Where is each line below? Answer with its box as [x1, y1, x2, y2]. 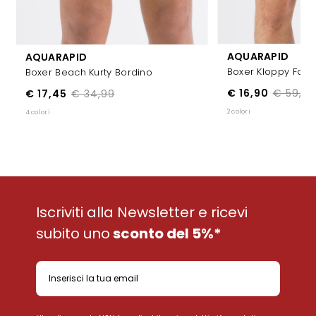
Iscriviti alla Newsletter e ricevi [36, 202, 248, 222]
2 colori [226, 107, 251, 116]
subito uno [36, 223, 110, 243]
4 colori [25, 107, 50, 116]
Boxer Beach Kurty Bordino [25, 65, 152, 79]
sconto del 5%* [110, 223, 221, 243]
